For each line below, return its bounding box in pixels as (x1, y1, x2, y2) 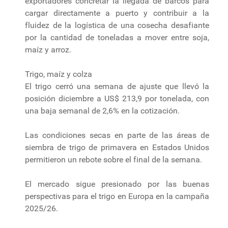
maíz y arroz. (25, 44, 71, 54)
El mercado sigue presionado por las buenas (25, 179, 209, 189)
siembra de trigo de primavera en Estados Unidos (25, 142, 209, 152)
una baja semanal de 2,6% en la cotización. (25, 105, 180, 116)
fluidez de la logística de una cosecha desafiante (25, 20, 209, 30)
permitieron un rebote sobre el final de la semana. (25, 154, 202, 164)
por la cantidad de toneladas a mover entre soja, (25, 32, 209, 42)
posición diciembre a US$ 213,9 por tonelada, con (25, 93, 209, 103)
